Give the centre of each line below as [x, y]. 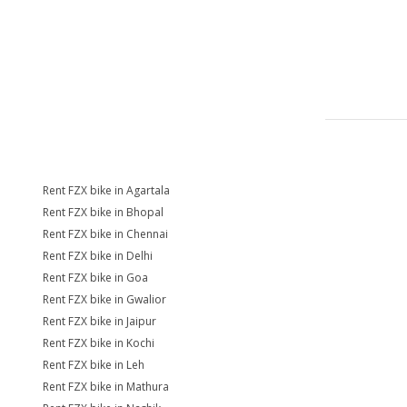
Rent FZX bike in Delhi [98, 256]
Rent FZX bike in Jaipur [99, 321]
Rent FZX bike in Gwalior [104, 299]
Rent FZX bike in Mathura [106, 387]
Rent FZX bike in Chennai [105, 234]
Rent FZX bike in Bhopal [103, 212]
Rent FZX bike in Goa [95, 278]
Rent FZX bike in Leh [94, 365]
